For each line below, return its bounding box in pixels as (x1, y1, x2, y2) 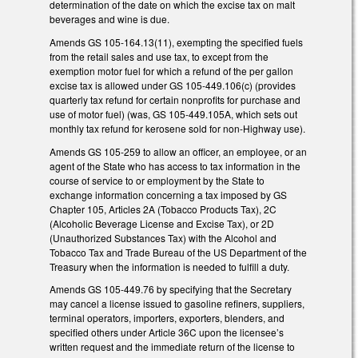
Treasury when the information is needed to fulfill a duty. (50, 259, 289, 273)
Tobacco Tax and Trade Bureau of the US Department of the (50, 245, 307, 259)
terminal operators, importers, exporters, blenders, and (50, 311, 284, 325)
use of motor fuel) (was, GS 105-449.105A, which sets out (50, 106, 297, 121)
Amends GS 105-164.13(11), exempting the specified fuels (50, 34, 303, 49)
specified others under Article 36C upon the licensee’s (50, 325, 284, 340)
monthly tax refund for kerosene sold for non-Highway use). (50, 121, 305, 135)
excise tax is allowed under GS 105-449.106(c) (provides (50, 78, 296, 92)
